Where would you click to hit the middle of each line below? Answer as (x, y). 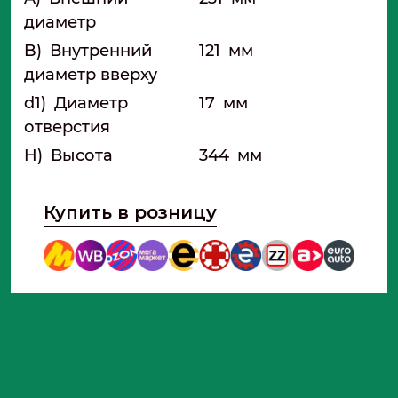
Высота (80, 155)
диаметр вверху (91, 74)
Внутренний (99, 50)
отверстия (67, 127)
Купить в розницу (130, 212)
